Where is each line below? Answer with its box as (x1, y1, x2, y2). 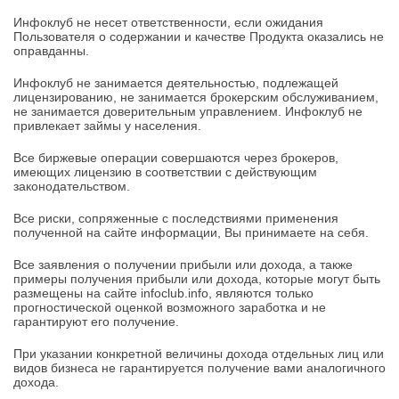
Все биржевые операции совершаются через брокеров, (13, 151, 338, 165)
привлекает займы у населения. (13, 118, 201, 133)
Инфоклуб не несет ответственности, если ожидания (13, 15, 323, 29)
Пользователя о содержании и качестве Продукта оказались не (13, 29, 384, 44)
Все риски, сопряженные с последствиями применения (13, 211, 338, 225)
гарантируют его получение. (13, 314, 179, 329)
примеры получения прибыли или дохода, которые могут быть (13, 272, 380, 286)
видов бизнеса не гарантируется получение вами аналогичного (13, 361, 386, 375)
